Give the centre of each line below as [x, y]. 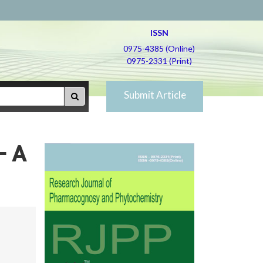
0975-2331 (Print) [159, 61]
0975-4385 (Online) [159, 48]
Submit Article [155, 95]
